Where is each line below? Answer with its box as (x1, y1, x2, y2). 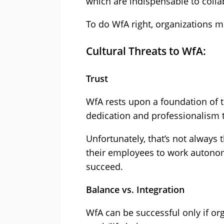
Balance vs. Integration (86, 183, 184, 196)
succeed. (86, 160, 123, 173)
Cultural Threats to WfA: (86, 44, 206, 58)
